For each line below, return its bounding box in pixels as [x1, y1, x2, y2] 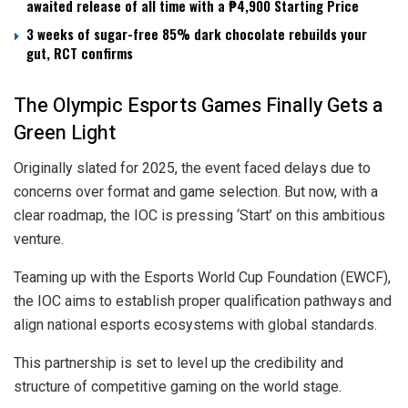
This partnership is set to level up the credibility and [14, 353, 343, 372]
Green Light [14, 117, 116, 148]
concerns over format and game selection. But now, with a [14, 182, 378, 200]
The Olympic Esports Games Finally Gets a [14, 90, 382, 120]
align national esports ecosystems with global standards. [14, 315, 377, 333]
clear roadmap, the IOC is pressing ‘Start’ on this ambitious [14, 206, 385, 224]
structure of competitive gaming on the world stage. [14, 377, 342, 395]
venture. [14, 229, 64, 248]
